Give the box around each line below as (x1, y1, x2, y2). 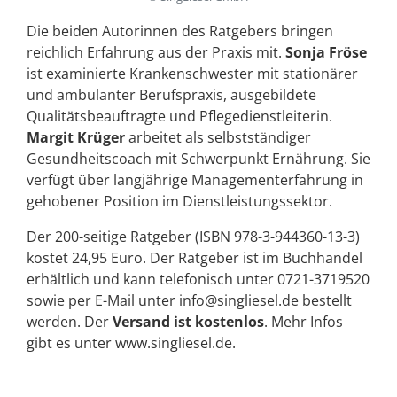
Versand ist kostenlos (113, 312, 264, 332)
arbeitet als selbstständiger (125, 128, 311, 148)
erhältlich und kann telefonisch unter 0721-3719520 (27, 269, 370, 290)
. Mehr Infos (264, 312, 343, 332)
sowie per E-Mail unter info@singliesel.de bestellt (27, 291, 352, 311)
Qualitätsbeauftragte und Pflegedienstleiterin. (27, 106, 332, 127)
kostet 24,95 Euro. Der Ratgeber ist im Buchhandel (27, 248, 362, 269)
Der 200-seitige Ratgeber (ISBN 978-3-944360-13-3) (27, 227, 360, 247)
